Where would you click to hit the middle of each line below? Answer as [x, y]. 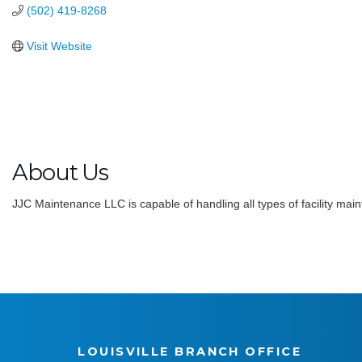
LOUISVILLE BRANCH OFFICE [190, 352]
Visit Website [59, 46]
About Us [61, 173]
